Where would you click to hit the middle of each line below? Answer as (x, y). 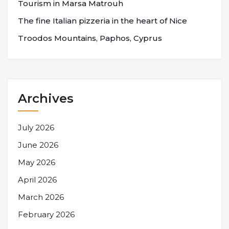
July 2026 (36, 127)
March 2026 (41, 197)
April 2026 (37, 179)
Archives (46, 98)
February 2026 (46, 214)
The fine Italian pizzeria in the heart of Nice (102, 20)
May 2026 (37, 162)
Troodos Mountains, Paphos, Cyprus (90, 38)
